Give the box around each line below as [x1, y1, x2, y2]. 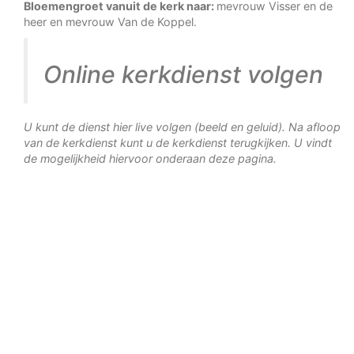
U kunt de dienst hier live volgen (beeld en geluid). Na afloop [24, 120, 341, 134]
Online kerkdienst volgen [43, 60, 323, 88]
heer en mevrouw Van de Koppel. [24, 15, 197, 28]
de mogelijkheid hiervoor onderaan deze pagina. [24, 152, 277, 165]
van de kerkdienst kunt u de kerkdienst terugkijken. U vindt [24, 136, 332, 149]
